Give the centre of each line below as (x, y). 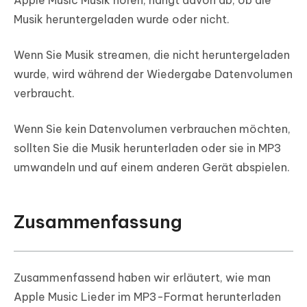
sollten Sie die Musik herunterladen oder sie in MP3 (148, 148)
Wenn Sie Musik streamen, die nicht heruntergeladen (152, 55)
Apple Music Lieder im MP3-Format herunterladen (147, 297)
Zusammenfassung (98, 222)
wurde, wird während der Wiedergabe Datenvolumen (153, 74)
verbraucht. (44, 94)
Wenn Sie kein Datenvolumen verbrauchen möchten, (152, 129)
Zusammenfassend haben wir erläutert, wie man (142, 278)
